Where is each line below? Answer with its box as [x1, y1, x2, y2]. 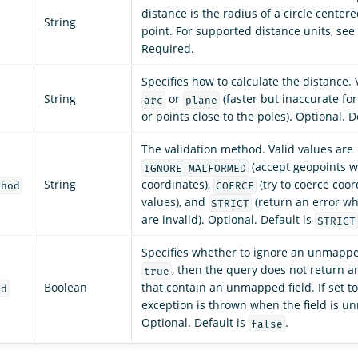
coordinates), [141, 177, 213, 193]
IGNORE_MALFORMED [143, 161, 246, 174]
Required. [141, 41, 194, 57]
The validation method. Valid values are [141, 141, 353, 157]
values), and [141, 194, 209, 210]
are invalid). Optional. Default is [141, 212, 315, 228]
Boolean [44, 280, 87, 296]
